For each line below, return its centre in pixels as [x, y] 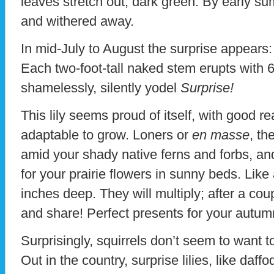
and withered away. [77, 21]
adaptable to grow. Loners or [106, 135]
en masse [221, 135]
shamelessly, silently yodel [101, 88]
